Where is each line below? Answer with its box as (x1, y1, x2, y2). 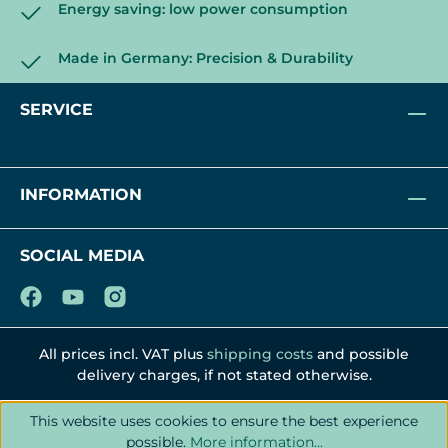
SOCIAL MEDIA (20, 246, 144, 266)
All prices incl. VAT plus (39, 345, 207, 364)
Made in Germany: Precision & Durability (58, 49, 353, 68)
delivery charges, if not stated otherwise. (76, 366, 372, 385)
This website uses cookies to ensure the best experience (30, 412, 418, 430)
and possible (313, 345, 409, 364)
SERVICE (20, 100, 93, 120)
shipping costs (207, 345, 313, 364)
